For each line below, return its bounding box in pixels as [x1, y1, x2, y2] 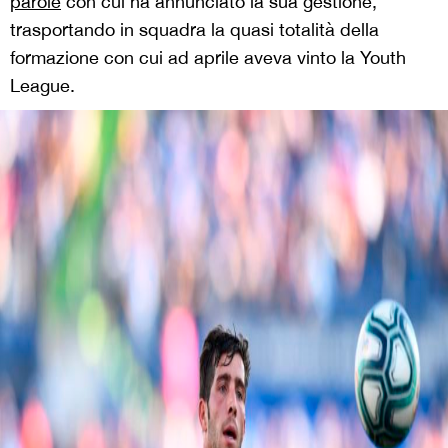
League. [10, 75, 75, 97]
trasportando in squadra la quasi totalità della [10, 19, 379, 41]
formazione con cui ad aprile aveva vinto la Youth [10, 47, 406, 69]
